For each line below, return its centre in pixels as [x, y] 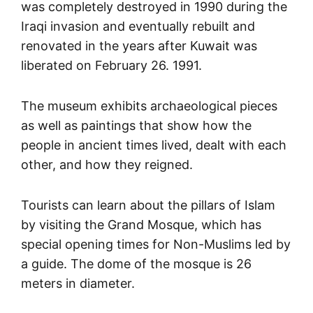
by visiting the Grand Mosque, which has [141, 224]
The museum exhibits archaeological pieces [149, 105]
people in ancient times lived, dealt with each [154, 145]
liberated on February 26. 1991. [111, 65]
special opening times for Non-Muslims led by [156, 244]
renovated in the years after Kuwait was [139, 45]
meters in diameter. [78, 283]
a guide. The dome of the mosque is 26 [136, 263]
